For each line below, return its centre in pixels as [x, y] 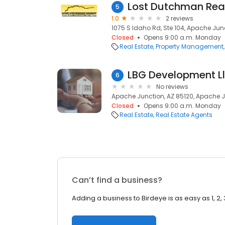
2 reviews [180, 18]
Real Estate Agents [184, 115]
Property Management [190, 46]
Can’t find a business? [117, 180]
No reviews [172, 87]
